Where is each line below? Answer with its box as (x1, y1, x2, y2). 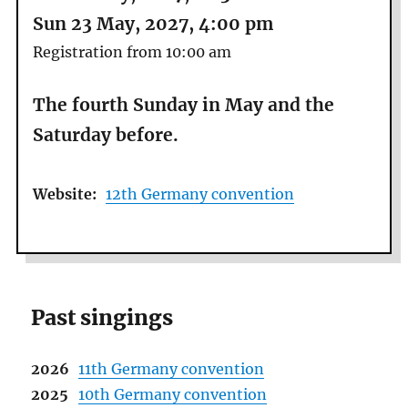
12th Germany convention (106, 184, 295, 203)
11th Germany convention (78, 360, 265, 379)
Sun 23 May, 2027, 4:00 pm (33, 13, 274, 36)
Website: (33, 184, 97, 203)
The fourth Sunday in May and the (33, 94, 335, 117)
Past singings (31, 304, 174, 331)
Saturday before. (33, 124, 179, 147)
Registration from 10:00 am (33, 43, 232, 62)
